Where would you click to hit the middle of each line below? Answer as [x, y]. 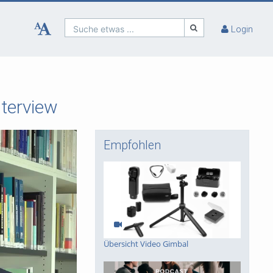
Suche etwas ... [104, 29]
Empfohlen [132, 145]
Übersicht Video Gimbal [146, 244]
